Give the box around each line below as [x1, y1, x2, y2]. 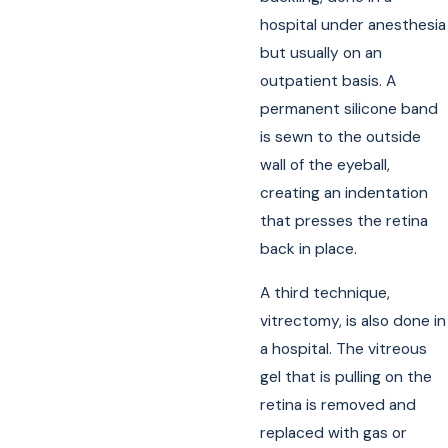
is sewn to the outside [260, 127, 422, 148]
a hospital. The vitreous [260, 338, 428, 359]
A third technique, [260, 282, 391, 303]
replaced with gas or [260, 422, 408, 443]
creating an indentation [260, 183, 429, 204]
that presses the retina [260, 211, 429, 232]
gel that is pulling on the [260, 366, 433, 387]
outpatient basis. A [260, 71, 397, 92]
